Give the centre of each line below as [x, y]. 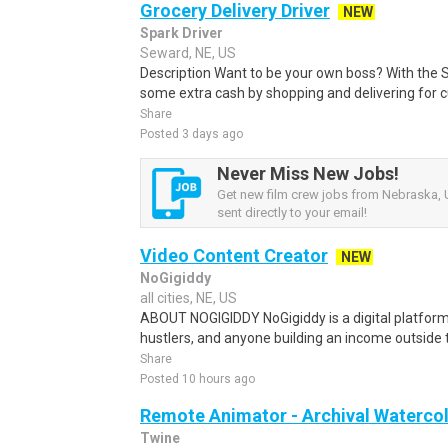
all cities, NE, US [188, 298]
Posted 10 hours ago [197, 379]
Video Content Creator [234, 255]
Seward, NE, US [188, 53]
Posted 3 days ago [191, 134]
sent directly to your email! [292, 212]
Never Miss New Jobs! [308, 173]
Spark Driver [181, 33]
